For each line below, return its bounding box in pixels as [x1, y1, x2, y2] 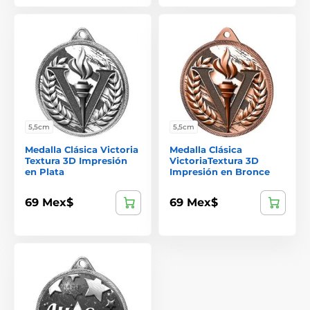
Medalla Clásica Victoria [25, 143, 138, 155]
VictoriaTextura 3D [170, 154, 259, 166]
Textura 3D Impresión [25, 154, 127, 166]
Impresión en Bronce [170, 165, 270, 177]
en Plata [25, 165, 64, 177]
